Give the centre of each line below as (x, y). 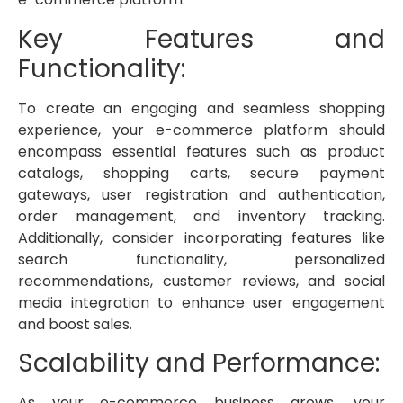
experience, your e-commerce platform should (201, 130)
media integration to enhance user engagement (201, 302)
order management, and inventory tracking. (201, 216)
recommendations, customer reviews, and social (201, 281)
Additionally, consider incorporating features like (201, 237)
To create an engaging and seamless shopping (201, 108)
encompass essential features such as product (201, 151)
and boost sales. (75, 324)
